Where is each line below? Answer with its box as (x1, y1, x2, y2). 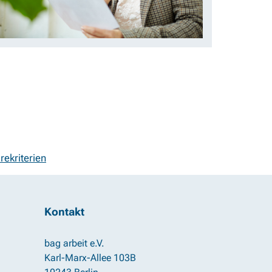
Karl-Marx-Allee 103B (44, 251, 136, 263)
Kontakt (44, 205, 84, 218)
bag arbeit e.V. (44, 237, 104, 249)
